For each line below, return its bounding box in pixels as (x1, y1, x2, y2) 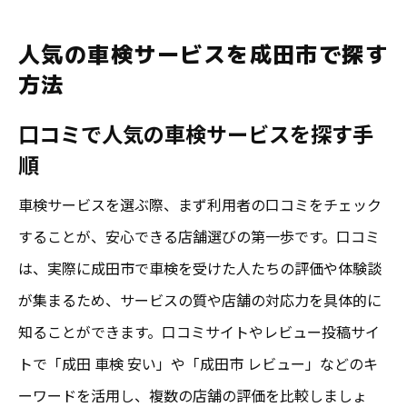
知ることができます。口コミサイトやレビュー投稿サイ (18, 320, 380, 342)
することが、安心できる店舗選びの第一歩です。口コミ (18, 224, 380, 247)
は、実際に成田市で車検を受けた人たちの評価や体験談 (18, 256, 382, 279)
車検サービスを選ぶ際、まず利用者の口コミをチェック (18, 193, 382, 215)
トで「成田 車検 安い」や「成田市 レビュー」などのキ (18, 352, 378, 374)
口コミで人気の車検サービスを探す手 (18, 117, 373, 149)
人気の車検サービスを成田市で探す (18, 38, 389, 70)
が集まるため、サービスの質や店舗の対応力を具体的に (18, 288, 382, 311)
